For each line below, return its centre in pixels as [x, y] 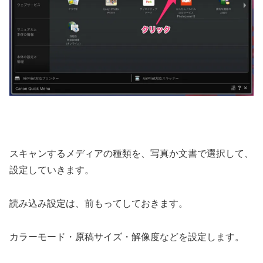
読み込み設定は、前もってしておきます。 [99, 204]
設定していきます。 [52, 170]
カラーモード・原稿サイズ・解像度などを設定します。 [127, 237]
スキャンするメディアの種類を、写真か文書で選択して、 [131, 154]
